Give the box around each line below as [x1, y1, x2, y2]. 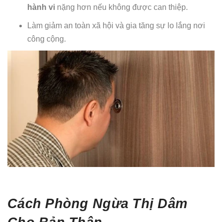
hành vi [27, 3, 55, 12]
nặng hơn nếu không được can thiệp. [55, 3, 188, 12]
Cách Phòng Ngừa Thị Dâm [7, 195, 188, 211]
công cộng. [27, 35, 66, 44]
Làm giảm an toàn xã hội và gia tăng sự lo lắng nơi [27, 21, 205, 30]
